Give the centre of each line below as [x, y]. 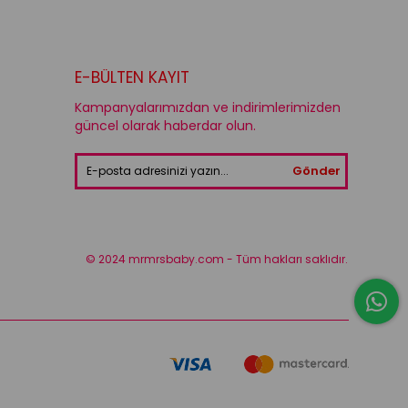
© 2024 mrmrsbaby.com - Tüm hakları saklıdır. [217, 259]
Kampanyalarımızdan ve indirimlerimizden [208, 107]
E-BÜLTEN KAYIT [133, 77]
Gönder [316, 170]
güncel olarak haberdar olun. [166, 125]
